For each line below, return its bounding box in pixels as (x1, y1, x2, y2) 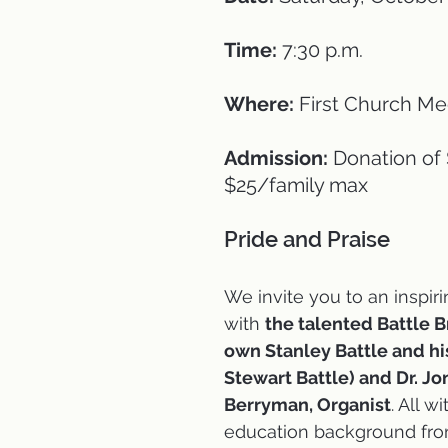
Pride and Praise (224, 226, 395, 252)
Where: (224, 92, 294, 116)
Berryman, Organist (224, 394, 391, 415)
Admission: (224, 146, 328, 170)
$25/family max (224, 173, 368, 197)
